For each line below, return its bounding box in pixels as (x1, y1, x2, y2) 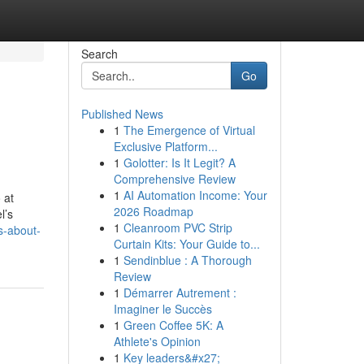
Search (80, 45, 118, 62)
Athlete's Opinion (113, 333, 201, 349)
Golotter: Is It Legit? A (123, 154, 236, 171)
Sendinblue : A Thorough (123, 252, 252, 268)
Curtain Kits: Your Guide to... (113, 236, 260, 252)
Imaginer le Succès (113, 301, 212, 317)
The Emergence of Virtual (123, 122, 255, 138)
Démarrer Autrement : (123, 284, 236, 301)
